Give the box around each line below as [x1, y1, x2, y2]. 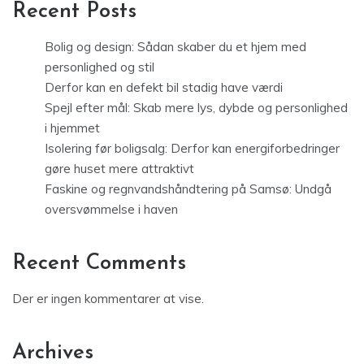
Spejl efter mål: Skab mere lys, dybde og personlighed [45, 100, 348, 116]
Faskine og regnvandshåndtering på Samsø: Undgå [45, 181, 331, 197]
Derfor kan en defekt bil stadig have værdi [45, 80, 283, 96]
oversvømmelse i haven [45, 201, 178, 218]
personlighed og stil [45, 59, 154, 76]
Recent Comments [12, 253, 186, 275]
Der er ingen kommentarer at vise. [12, 291, 204, 307]
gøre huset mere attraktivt [45, 161, 194, 177]
